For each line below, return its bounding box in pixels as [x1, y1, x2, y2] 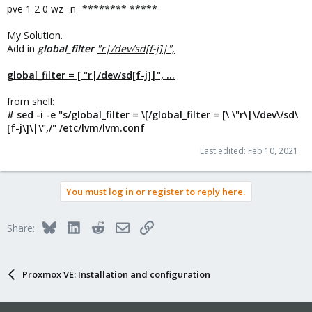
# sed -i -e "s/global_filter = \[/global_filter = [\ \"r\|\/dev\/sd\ [7, 108, 298, 121]
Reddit [104, 219, 133, 233]
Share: [7, 221, 35, 235]
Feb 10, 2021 [248, 145, 298, 157]
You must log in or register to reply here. [66, 185, 245, 198]
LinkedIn [79, 219, 118, 233]
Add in [7, 42, 38, 55]
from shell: [7, 95, 54, 108]
